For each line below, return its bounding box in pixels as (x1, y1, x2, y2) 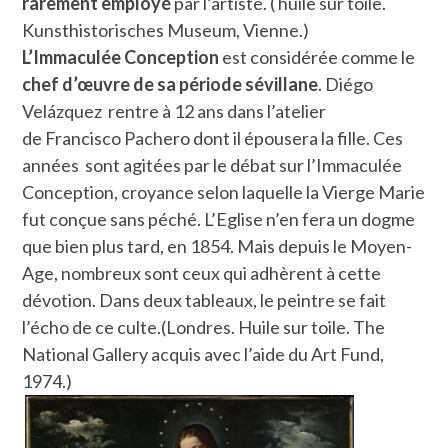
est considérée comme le (219, 45, 416, 68)
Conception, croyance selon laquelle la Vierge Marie (22, 180, 426, 203)
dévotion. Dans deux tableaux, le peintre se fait (22, 288, 387, 311)
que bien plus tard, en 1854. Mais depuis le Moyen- (22, 234, 413, 257)
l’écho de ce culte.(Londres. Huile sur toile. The (22, 315, 386, 338)
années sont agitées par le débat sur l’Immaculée (22, 153, 403, 176)
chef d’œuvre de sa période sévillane (22, 72, 319, 95)
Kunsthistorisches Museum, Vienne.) (22, 18, 310, 41)
